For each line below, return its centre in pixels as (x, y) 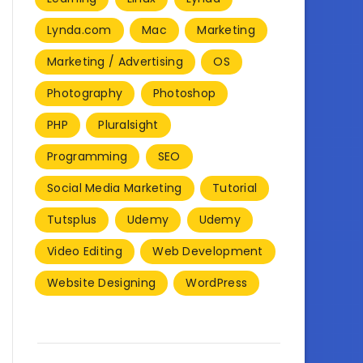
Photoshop (184, 93)
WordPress (217, 282)
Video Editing (85, 251)
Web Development (208, 251)
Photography (85, 93)
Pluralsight (128, 124)
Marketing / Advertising (115, 61)
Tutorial (235, 188)
